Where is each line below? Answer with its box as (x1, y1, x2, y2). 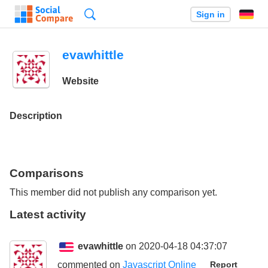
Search (96, 9, 124, 19)
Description (10, 110, 62, 121)
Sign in (196, 10, 225, 19)
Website (62, 76, 99, 87)
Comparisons (10, 166, 84, 179)
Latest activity (10, 208, 86, 221)
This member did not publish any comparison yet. (10, 187, 217, 198)
